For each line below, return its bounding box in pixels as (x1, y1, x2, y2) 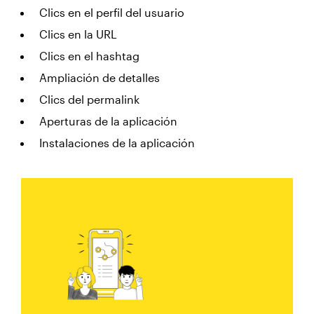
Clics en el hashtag (39, 49, 139, 62)
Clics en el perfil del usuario (39, 6, 184, 19)
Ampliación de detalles (39, 71, 160, 84)
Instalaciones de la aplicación (39, 136, 195, 149)
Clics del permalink (39, 93, 139, 106)
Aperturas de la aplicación (39, 114, 177, 128)
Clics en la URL (39, 27, 117, 41)
